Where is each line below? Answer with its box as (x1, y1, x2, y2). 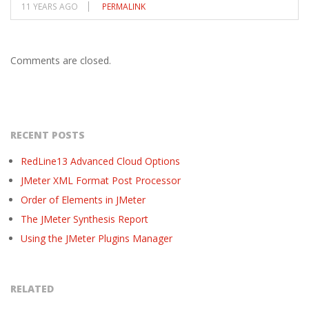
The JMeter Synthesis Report (21, 212, 148, 226)
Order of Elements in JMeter (21, 192, 146, 206)
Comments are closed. (10, 53, 111, 67)
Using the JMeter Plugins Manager (21, 231, 172, 245)
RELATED (10, 281, 54, 295)
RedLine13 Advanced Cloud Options (21, 154, 180, 168)
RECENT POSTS (10, 128, 85, 141)
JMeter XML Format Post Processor (21, 173, 181, 187)
